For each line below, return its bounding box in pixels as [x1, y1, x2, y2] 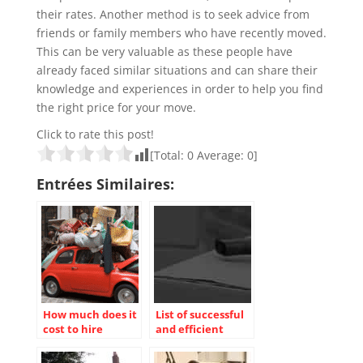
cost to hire [42, 321, 103, 336]
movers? [42, 335, 87, 351]
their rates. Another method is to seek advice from [36, 6, 310, 22]
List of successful [155, 306, 244, 322]
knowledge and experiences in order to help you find [36, 80, 323, 96]
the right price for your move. [36, 99, 196, 115]
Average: [193, 147, 247, 163]
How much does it [42, 306, 137, 322]
